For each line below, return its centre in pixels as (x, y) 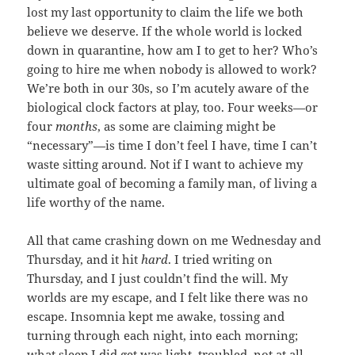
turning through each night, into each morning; (163, 336)
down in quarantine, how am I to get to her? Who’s (173, 50)
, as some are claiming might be (187, 126)
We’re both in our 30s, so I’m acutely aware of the (168, 88)
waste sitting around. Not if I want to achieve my (165, 164)
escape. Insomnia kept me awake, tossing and (156, 317)
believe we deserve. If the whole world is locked (165, 31)
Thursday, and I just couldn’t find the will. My (158, 279)
